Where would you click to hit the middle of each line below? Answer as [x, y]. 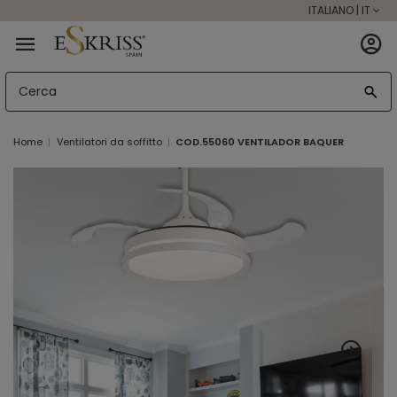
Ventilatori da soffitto [109, 142]
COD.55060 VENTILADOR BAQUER [260, 142]
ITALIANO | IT [339, 10]
